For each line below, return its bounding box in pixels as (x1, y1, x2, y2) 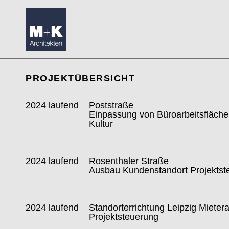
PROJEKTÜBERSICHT (26, 73, 135, 83)
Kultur (89, 119, 113, 129)
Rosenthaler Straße (89, 156, 169, 166)
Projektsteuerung (89, 212, 159, 222)
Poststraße (89, 100, 134, 110)
